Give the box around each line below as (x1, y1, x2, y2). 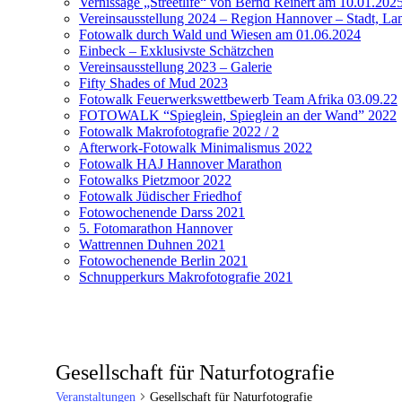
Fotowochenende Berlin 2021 (79, 252, 248, 268)
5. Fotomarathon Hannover (79, 220, 232, 236)
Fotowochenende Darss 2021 (79, 204, 245, 220)
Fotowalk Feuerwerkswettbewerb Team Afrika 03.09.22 (79, 91, 398, 107)
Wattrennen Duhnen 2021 (79, 236, 225, 252)
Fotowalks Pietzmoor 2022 (79, 171, 232, 188)
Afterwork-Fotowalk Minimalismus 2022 (79, 139, 312, 155)
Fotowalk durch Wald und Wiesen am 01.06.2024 (79, 26, 361, 42)
